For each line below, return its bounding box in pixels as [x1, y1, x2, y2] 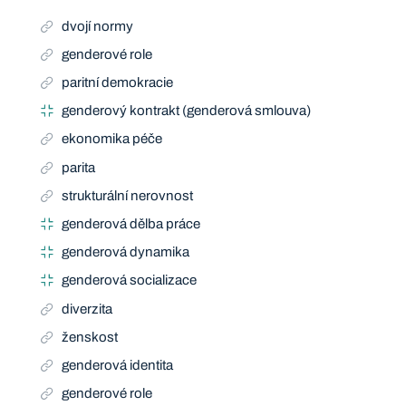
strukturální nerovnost [62, 188, 194, 203]
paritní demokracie [62, 74, 174, 90]
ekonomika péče [62, 131, 163, 147]
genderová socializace [62, 273, 198, 288]
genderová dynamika [62, 245, 190, 260]
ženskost [62, 329, 119, 344]
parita [62, 159, 96, 175]
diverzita [62, 301, 113, 316]
